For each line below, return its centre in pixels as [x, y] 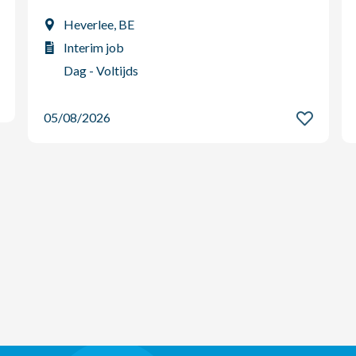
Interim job [94, 47]
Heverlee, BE [99, 24]
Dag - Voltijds [101, 70]
